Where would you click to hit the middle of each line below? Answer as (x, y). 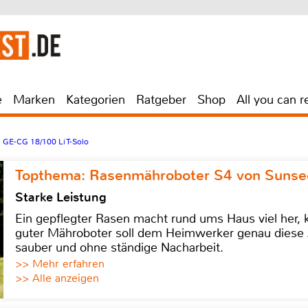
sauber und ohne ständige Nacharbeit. (119, 247)
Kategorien (96, 100)
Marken (34, 100)
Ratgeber (161, 100)
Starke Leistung (61, 197)
